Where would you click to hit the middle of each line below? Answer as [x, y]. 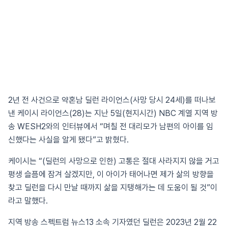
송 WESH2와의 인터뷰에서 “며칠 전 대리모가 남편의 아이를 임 [111, 126]
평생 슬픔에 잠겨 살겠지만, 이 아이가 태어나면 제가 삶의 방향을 [111, 174]
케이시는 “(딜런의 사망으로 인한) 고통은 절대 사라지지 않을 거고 [114, 161]
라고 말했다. [28, 201]
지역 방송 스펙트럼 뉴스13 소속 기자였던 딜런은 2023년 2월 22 [112, 222]
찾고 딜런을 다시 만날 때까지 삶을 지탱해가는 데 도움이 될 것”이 [113, 188]
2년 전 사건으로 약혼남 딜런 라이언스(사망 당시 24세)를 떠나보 [112, 100]
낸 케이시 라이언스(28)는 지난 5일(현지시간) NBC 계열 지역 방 [113, 113]
